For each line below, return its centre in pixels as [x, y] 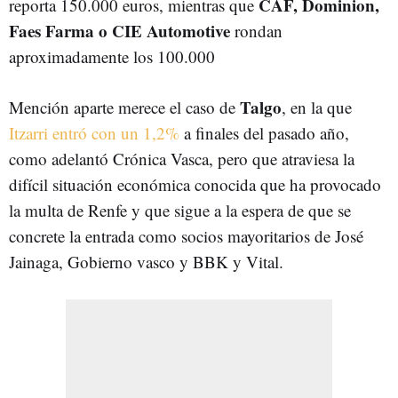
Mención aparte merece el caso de [124, 107]
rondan [256, 30]
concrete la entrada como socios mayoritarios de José [186, 235]
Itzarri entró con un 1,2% [94, 132]
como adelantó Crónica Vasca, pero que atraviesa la [182, 158]
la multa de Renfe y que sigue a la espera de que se [180, 210]
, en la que [317, 107]
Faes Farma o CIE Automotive [119, 30]
